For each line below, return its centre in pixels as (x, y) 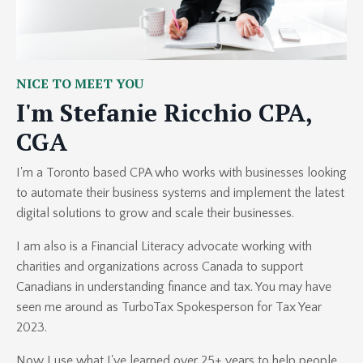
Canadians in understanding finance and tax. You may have (174, 287)
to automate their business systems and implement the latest (180, 193)
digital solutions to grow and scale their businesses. (157, 214)
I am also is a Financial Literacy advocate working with (164, 247)
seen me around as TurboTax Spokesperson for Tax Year (169, 307)
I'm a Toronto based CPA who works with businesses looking (181, 173)
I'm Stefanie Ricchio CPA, (164, 113)
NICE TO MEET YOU (80, 84)
